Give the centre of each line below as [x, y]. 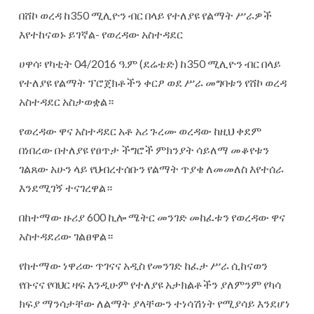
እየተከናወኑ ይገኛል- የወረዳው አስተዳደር [101, 34]
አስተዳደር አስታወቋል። [66, 102]
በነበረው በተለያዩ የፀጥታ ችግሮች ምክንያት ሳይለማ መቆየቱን [144, 150]
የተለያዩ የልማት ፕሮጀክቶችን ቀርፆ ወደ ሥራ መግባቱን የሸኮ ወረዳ [153, 83]
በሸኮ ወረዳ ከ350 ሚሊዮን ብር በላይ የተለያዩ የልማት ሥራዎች [145, 15]
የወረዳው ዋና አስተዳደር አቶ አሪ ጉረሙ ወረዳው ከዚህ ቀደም [140, 131]
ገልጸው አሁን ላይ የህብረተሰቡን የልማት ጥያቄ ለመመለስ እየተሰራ [151, 169]
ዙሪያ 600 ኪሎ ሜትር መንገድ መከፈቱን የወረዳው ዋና [175, 217]
